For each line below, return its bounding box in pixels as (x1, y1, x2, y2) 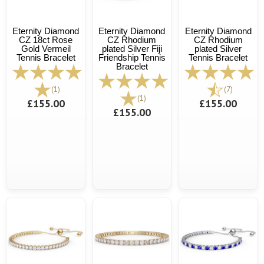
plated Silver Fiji (101, 43, 162, 54)
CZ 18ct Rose (19, 34, 73, 45)
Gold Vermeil (21, 43, 71, 54)
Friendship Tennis (98, 52, 166, 62)
